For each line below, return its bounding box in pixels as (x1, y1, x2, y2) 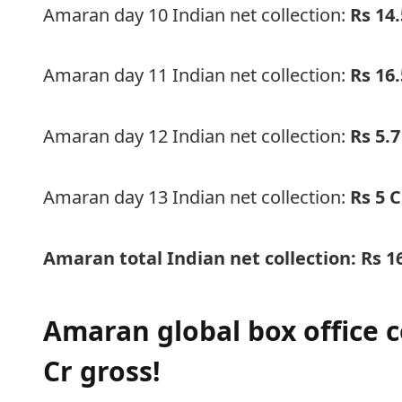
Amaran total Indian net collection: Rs (43, 245, 387, 270)
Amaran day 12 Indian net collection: (43, 124, 351, 149)
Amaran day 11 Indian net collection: (43, 63, 351, 88)
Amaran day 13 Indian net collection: (43, 185, 351, 209)
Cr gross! (43, 353, 162, 390)
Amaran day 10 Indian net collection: (43, 2, 351, 27)
